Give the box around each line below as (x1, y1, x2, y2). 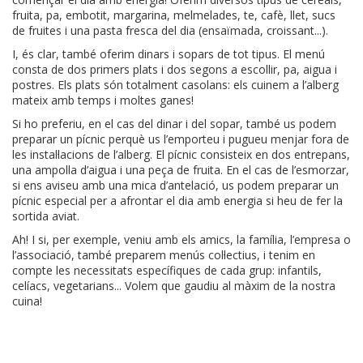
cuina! (12, 293, 42, 310)
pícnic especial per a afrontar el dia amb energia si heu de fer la (12, 193, 343, 209)
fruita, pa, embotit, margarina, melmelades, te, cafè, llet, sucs (12, 7, 335, 23)
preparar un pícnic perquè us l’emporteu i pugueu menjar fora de (12, 131, 349, 147)
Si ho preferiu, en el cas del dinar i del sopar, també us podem (12, 116, 336, 132)
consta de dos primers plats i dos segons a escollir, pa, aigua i (12, 62, 337, 78)
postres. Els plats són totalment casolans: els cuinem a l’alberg (12, 77, 339, 93)
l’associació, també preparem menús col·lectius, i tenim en (12, 247, 315, 263)
